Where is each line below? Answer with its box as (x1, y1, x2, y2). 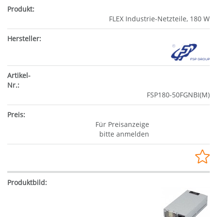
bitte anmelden (99, 129, 149, 139)
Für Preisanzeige (95, 119, 149, 129)
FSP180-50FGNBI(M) (147, 90, 210, 99)
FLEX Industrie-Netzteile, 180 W (109, 14, 210, 24)
